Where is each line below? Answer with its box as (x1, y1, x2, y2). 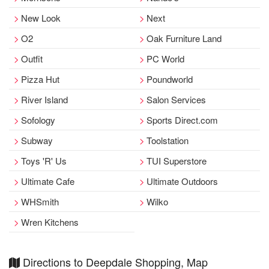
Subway (21, 134, 53, 147)
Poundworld (147, 73, 193, 85)
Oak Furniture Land (147, 32, 222, 44)
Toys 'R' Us (21, 154, 67, 167)
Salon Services (147, 93, 206, 106)
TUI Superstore (147, 154, 207, 167)
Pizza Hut (21, 73, 59, 85)
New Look (21, 11, 61, 24)
